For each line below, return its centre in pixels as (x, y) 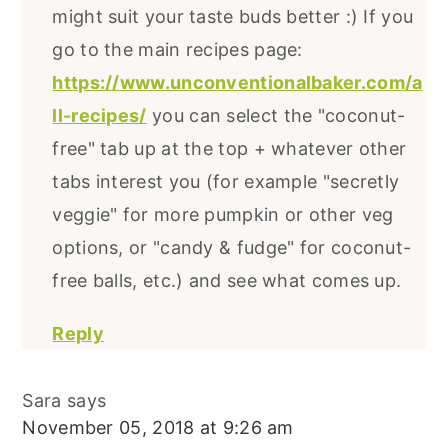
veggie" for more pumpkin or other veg (223, 214)
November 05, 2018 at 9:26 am (158, 427)
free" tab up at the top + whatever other (229, 148)
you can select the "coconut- (276, 115)
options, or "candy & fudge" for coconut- (232, 247)
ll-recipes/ (99, 115)
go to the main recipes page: (177, 49)
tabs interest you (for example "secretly (226, 181)
